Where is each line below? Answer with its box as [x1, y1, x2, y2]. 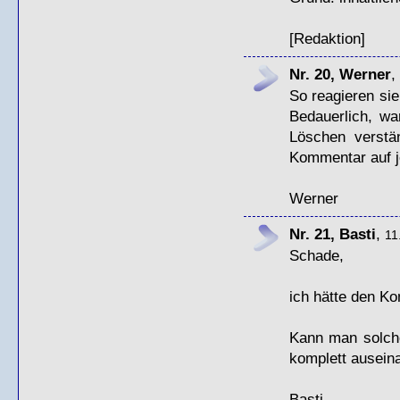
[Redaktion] [288, 29, 365, 47]
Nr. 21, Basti [288, 224, 376, 243]
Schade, [288, 246, 344, 264]
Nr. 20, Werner [288, 64, 391, 83]
